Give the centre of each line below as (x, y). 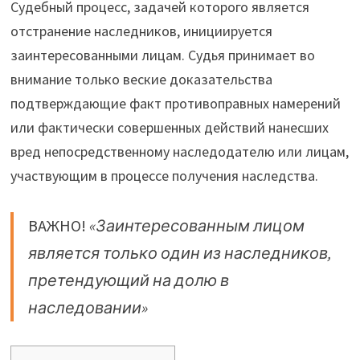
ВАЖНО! (58, 226)
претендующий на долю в (128, 280)
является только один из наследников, (180, 253)
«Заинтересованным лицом (196, 226)
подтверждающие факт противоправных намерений (175, 104)
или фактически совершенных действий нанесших (169, 128)
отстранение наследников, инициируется (141, 31)
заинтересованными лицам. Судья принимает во (162, 55)
